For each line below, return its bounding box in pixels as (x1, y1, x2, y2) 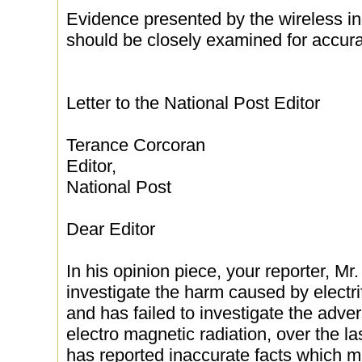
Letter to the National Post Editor (66, 93, 320, 113)
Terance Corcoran (66, 135, 205, 155)
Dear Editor (66, 219, 155, 239)
